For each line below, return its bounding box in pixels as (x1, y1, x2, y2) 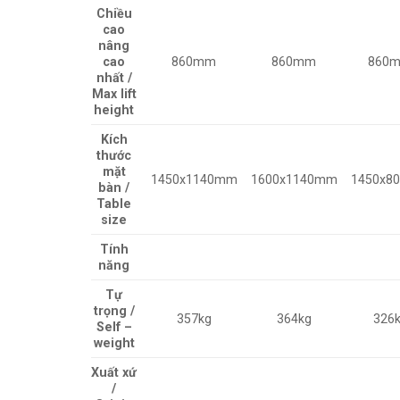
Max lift (91, 87, 137, 101)
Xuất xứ (91, 365, 137, 379)
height (94, 103, 135, 117)
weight (93, 336, 135, 350)
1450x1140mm (150, 172, 237, 187)
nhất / (96, 71, 132, 85)
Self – (96, 320, 132, 334)
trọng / (93, 304, 135, 318)
